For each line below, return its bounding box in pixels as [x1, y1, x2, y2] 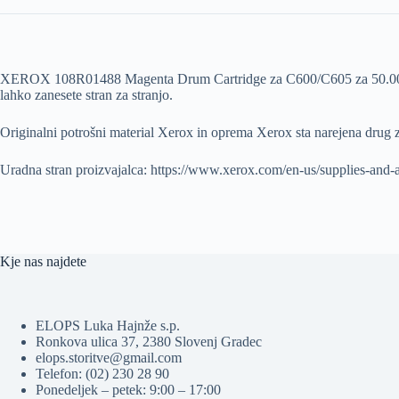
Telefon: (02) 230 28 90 [36, 366, 169, 382]
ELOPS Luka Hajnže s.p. [36, 318, 180, 334]
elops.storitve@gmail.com [36, 350, 182, 366]
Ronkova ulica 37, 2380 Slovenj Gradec [36, 334, 262, 350]
